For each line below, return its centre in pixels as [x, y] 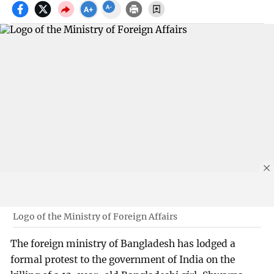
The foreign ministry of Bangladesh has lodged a [123, 244]
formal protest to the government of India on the [123, 260]
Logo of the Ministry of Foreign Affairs [95, 216]
